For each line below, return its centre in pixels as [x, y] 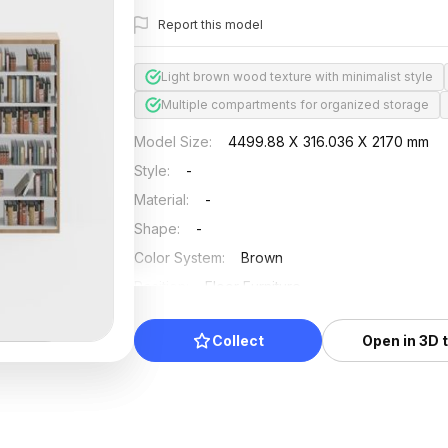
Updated [163, 315]
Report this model [211, 24]
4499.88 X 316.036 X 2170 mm [329, 141]
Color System [178, 257]
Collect [238, 340]
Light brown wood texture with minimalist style [297, 76]
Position [160, 286]
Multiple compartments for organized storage [295, 104]
